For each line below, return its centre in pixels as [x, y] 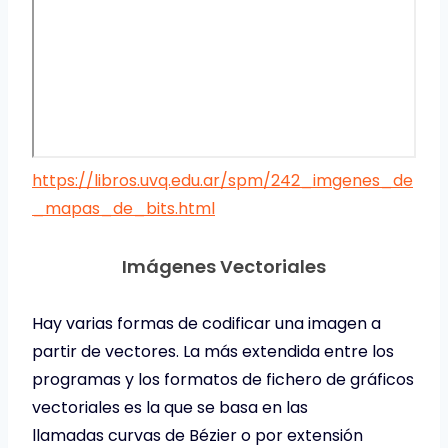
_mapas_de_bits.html [123, 209]
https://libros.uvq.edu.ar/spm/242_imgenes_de [222, 181]
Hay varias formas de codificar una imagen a [206, 324]
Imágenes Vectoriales [224, 267]
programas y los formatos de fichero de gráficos [223, 380]
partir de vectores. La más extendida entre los [213, 352]
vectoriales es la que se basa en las [170, 408]
